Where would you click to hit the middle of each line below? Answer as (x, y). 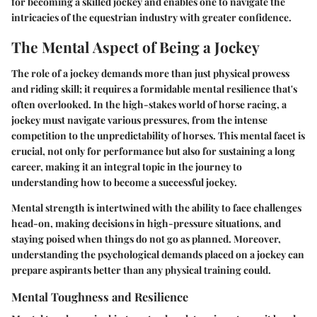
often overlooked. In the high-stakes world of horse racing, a (149, 104)
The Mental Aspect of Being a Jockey (136, 46)
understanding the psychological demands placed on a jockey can (158, 254)
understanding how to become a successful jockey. (124, 182)
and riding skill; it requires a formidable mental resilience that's (154, 89)
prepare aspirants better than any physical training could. (141, 270)
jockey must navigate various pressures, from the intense (139, 120)
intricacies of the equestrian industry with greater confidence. (151, 17)
